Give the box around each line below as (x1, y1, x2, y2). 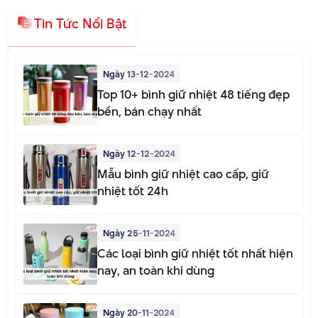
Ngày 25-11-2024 (103, 226, 175, 239)
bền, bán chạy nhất (97, 102, 202, 120)
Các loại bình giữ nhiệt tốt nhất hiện (97, 244, 293, 262)
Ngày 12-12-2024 (103, 146, 175, 160)
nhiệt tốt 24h (97, 182, 168, 199)
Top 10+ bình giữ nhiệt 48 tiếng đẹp (97, 85, 290, 103)
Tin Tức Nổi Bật (34, 13, 127, 33)
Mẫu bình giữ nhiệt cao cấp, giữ (97, 165, 269, 182)
